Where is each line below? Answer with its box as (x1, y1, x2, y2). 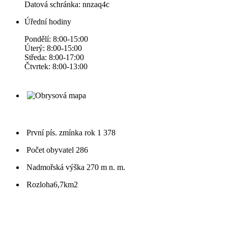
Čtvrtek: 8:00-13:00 (24, 62, 88, 71)
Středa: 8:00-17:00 (24, 53, 84, 62)
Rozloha (26, 180, 53, 189)
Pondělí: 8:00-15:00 (24, 35, 88, 44)
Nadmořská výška (26, 163, 87, 172)
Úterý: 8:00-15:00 (24, 44, 82, 53)
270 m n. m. (87, 163, 125, 172)
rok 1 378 (84, 128, 116, 137)
